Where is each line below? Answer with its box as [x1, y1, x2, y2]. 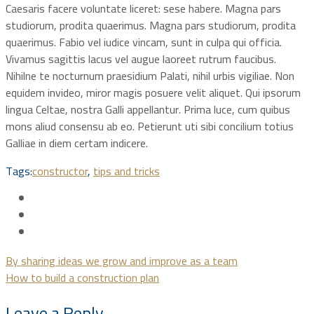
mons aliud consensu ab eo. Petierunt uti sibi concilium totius [6, 115, 294, 137]
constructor [32, 160, 88, 182]
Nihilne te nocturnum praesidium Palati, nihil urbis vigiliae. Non [6, 64, 294, 86]
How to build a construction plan [6, 266, 159, 288]
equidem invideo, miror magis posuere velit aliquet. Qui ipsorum [6, 81, 301, 103]
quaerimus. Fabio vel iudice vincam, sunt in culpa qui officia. [6, 31, 282, 53]
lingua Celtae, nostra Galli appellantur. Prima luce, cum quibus [6, 98, 290, 120]
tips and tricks [93, 160, 160, 182]
